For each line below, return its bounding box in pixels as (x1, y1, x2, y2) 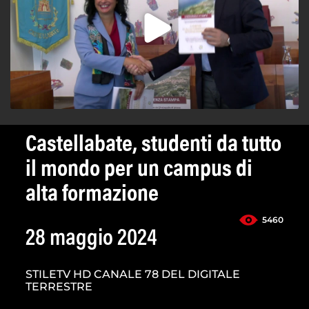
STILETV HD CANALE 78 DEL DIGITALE (26, 268, 240, 281)
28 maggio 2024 (26, 228, 157, 252)
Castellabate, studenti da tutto (26, 134, 281, 158)
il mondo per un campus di (26, 159, 252, 183)
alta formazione (26, 183, 159, 208)
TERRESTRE (26, 280, 92, 294)
